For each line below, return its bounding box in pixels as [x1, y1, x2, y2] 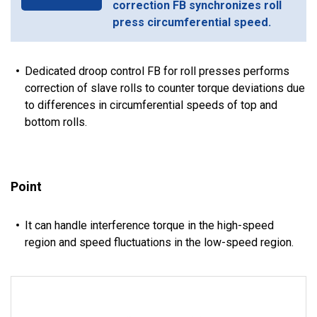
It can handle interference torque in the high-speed [25, 219, 274, 233]
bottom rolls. [25, 115, 87, 129]
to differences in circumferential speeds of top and [25, 98, 277, 113]
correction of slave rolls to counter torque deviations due [25, 81, 305, 96]
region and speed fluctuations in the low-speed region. [25, 236, 294, 250]
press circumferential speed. [113, 16, 271, 30]
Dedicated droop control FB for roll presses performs [25, 64, 289, 79]
